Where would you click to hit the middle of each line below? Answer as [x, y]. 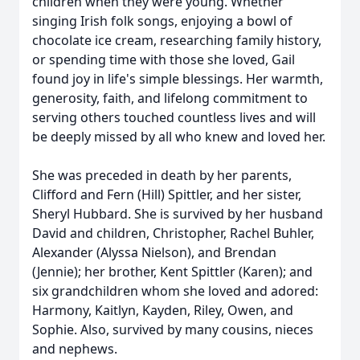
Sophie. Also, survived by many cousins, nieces [173, 329]
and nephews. [75, 349]
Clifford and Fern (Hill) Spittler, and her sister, [167, 194]
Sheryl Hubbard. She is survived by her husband [178, 214]
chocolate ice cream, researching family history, [177, 40]
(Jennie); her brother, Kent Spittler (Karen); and [172, 272]
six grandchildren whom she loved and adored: [175, 291]
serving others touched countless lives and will [174, 117]
